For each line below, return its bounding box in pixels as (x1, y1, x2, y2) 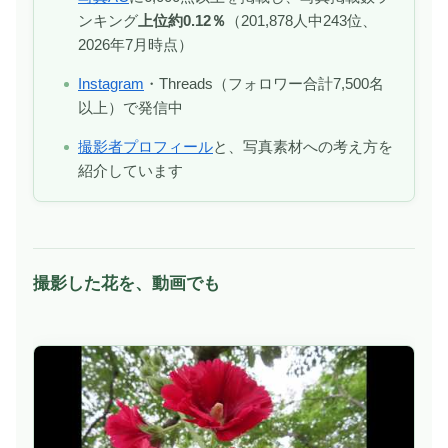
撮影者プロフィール (78, 137, 213, 155)
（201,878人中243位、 (226, 11, 377, 29)
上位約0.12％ (138, 11, 226, 29)
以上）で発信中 (78, 98, 183, 116)
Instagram (78, 74, 144, 92)
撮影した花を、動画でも (33, 273, 220, 293)
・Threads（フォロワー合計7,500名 (144, 74, 384, 92)
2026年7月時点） (78, 35, 193, 53)
